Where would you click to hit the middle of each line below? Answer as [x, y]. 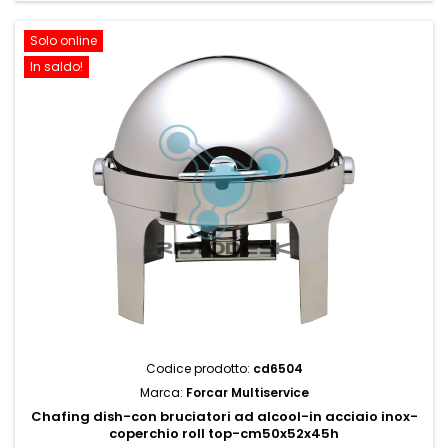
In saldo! [56, 66]
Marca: [162, 392]
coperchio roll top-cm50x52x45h [224, 433]
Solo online [63, 40]
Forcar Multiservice [247, 392]
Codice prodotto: [199, 368]
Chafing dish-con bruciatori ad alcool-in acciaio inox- [224, 416]
